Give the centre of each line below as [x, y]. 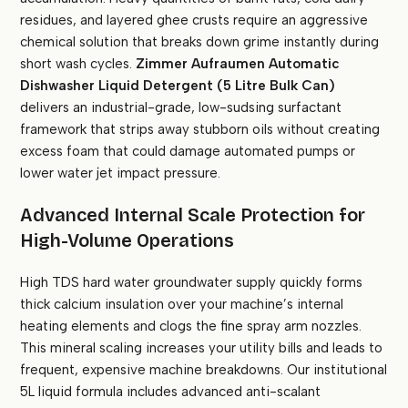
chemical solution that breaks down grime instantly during [200, 42]
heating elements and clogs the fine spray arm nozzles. [191, 326]
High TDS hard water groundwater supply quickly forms [192, 283]
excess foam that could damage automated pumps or [188, 152]
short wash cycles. [78, 64]
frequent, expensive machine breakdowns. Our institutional [204, 370]
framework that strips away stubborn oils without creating [200, 130]
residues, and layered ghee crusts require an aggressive [194, 20]
